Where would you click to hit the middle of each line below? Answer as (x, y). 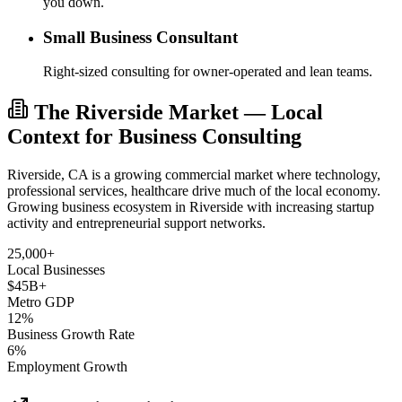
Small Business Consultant (140, 37)
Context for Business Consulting (154, 137)
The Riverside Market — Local (179, 113)
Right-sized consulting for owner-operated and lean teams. (208, 72)
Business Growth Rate (71, 335)
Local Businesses (56, 270)
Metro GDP (41, 302)
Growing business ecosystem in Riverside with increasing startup (191, 207)
